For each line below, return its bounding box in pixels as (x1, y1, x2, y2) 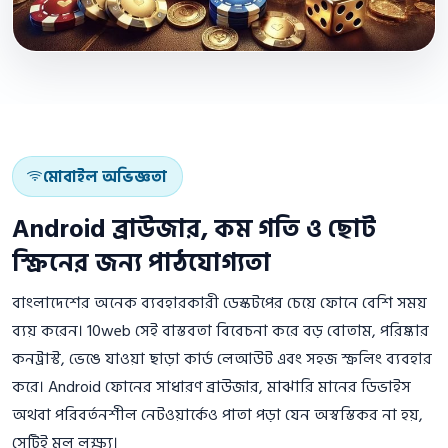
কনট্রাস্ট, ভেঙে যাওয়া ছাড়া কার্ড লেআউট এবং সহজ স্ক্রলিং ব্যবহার (12, 346, 432, 373)
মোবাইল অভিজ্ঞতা (43, 163, 168, 190)
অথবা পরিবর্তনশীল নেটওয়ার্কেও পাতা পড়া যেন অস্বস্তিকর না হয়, (12, 402, 423, 429)
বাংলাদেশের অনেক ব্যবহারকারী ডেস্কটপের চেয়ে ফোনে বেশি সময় (12, 290, 427, 317)
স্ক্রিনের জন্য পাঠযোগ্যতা (12, 243, 271, 285)
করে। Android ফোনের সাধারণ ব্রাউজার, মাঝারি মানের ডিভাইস (12, 374, 411, 401)
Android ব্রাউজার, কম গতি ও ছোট (12, 209, 376, 251)
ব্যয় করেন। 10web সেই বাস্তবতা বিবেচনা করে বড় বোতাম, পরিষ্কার (12, 318, 429, 345)
